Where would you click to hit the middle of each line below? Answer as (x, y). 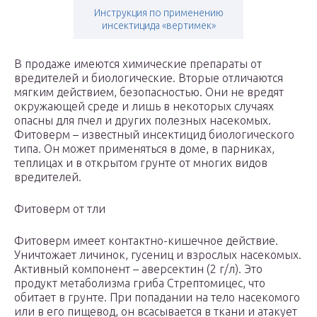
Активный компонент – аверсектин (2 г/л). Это (138, 269)
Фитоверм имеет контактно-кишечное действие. (146, 241)
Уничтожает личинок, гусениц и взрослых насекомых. (158, 255)
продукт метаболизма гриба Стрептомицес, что (140, 283)
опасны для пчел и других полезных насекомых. (143, 121)
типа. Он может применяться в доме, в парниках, (144, 149)
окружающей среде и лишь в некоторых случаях (144, 106)
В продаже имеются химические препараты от (138, 64)
